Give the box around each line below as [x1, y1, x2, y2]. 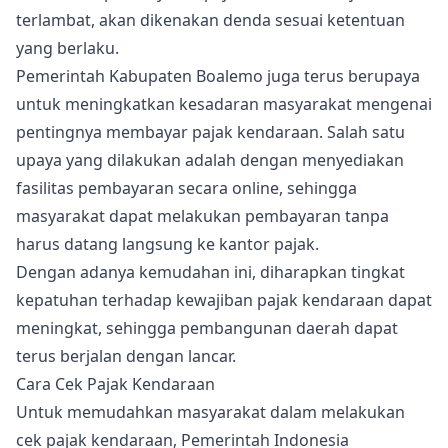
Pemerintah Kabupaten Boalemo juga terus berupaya [16, 65, 420, 87]
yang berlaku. [16, 37, 119, 59]
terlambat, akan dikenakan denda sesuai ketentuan [16, 9, 405, 31]
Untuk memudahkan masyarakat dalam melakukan [16, 401, 405, 423]
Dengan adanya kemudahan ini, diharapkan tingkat [16, 261, 405, 283]
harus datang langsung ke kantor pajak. [16, 233, 319, 255]
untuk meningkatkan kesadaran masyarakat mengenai [16, 93, 432, 115]
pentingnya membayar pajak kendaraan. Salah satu [16, 121, 405, 143]
